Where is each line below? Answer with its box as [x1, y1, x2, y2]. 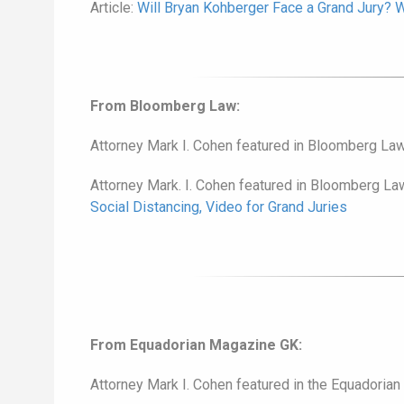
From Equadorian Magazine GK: [90, 336, 302, 354]
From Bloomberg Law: [90, 97, 240, 115]
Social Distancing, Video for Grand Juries [90, 198, 347, 216]
